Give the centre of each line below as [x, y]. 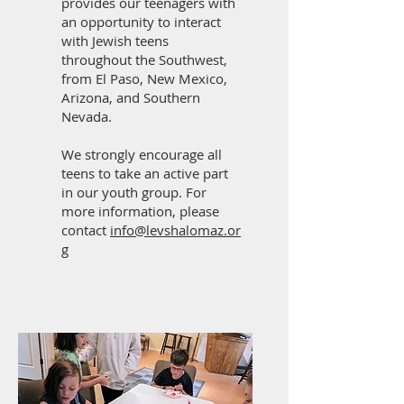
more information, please [140, 211]
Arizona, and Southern [131, 97]
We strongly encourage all [142, 154]
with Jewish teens [115, 41]
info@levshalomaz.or [175, 230]
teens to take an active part [145, 173]
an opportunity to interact [141, 22]
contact [86, 230]
